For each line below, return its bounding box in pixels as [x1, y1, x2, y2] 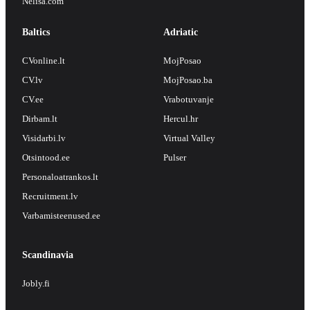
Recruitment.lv [22, 190, 78, 201]
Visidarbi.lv [22, 132, 66, 143]
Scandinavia [22, 249, 73, 260]
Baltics [22, 26, 50, 37]
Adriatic [163, 26, 198, 37]
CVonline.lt [22, 55, 65, 66]
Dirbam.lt [22, 113, 57, 124]
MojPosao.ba [163, 74, 212, 85]
